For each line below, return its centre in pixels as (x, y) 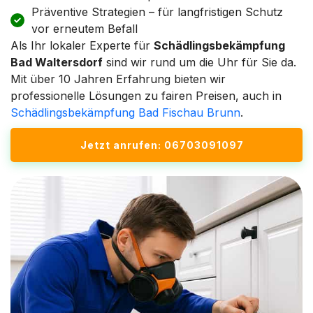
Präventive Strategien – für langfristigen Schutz (157, 12)
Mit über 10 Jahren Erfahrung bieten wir (118, 79)
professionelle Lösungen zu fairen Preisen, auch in (146, 95)
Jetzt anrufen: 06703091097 (162, 145)
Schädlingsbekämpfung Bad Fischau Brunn (125, 112)
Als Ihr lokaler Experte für (82, 45)
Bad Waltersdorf (57, 62)
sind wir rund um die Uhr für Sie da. (199, 62)
